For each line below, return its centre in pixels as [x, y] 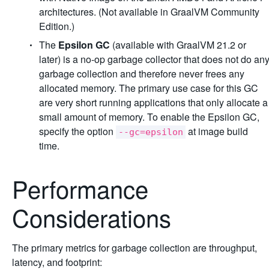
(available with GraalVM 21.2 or [178, 45]
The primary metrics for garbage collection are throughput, [134, 248]
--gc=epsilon [151, 132]
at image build [217, 131]
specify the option [77, 131]
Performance [80, 188]
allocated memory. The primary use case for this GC [149, 88]
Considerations [95, 217]
